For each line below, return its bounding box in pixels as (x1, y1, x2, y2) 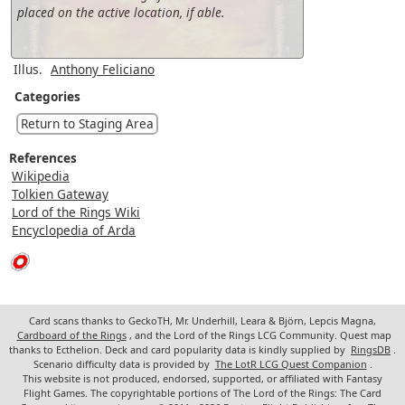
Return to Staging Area (21, 115, 154, 133)
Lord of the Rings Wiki (12, 203, 140, 221)
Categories (14, 88, 80, 106)
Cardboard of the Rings (16, 328, 127, 343)
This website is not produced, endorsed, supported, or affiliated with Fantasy (23, 372, 382, 386)
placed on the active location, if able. (17, 4, 224, 22)
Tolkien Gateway (12, 185, 108, 203)
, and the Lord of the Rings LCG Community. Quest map (128, 328, 391, 343)
